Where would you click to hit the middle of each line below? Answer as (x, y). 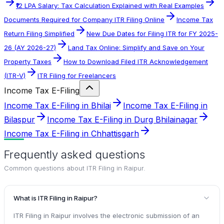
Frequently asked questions (74, 154)
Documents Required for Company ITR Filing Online (84, 19)
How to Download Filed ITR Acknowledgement (136, 61)
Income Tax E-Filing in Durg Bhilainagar (122, 119)
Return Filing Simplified (39, 33)
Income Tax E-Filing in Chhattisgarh (71, 133)
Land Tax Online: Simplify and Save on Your (136, 47)
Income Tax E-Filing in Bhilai (57, 105)
